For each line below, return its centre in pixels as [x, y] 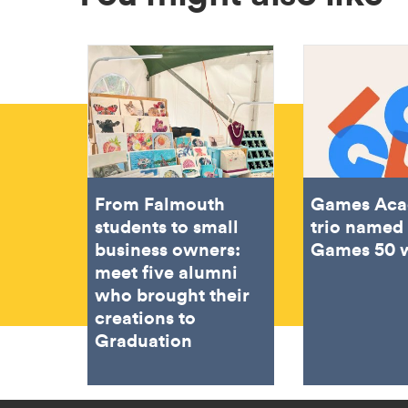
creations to [145, 316]
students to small [167, 225]
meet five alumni [166, 271]
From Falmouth [160, 203]
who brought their [172, 294]
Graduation [143, 339]
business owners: [168, 248]
